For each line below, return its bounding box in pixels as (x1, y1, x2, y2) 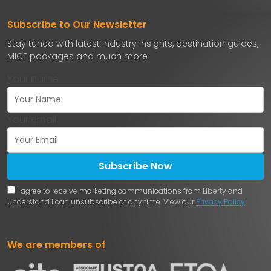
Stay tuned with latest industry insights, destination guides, (7, 37, 258, 50)
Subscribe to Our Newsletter (7, 17, 147, 31)
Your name (7, 71, 59, 86)
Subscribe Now (99, 158, 172, 173)
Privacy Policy (196, 196, 245, 207)
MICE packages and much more (7, 50, 148, 62)
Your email (7, 112, 56, 126)
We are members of (7, 237, 106, 252)
